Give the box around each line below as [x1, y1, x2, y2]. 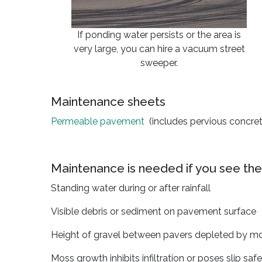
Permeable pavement [51, 116, 144, 127]
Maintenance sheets [51, 94, 166, 109]
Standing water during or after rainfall [51, 182, 211, 194]
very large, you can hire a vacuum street [73, 43, 245, 54]
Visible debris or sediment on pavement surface [51, 206, 256, 217]
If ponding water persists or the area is [77, 29, 241, 40]
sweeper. [140, 57, 178, 68]
